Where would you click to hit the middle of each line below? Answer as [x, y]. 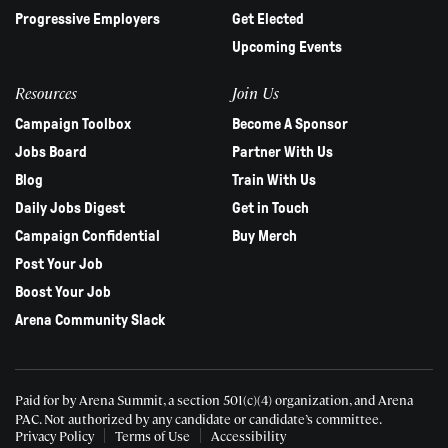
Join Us [255, 93]
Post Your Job [59, 264]
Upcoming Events [286, 47]
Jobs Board [51, 152]
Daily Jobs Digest [70, 208]
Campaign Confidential [87, 236]
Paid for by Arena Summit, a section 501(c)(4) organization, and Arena [214, 400]
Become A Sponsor [289, 124]
